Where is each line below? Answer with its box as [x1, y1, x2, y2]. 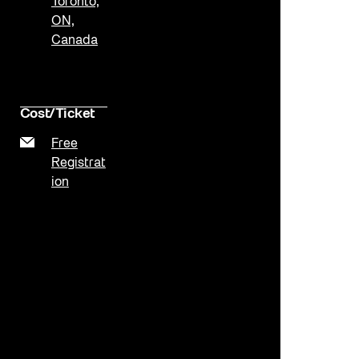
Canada [50, 34, 98, 46]
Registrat [50, 158, 106, 170]
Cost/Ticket [19, 108, 95, 121]
